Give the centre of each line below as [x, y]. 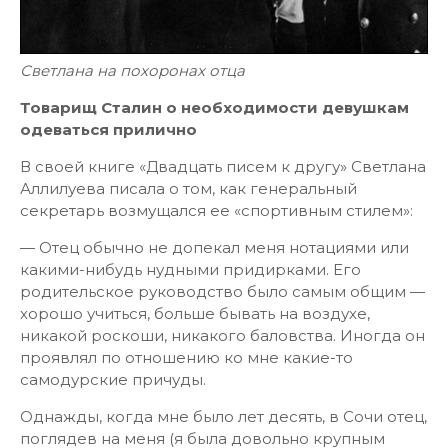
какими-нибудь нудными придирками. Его [190, 269]
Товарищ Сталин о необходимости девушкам [214, 107]
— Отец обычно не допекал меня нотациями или [214, 247]
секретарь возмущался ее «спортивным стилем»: [216, 210]
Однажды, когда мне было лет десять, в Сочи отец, [223, 416]
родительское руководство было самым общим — [222, 291]
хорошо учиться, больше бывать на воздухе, [195, 313]
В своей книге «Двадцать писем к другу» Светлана [223, 166]
